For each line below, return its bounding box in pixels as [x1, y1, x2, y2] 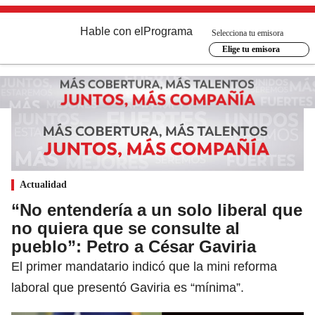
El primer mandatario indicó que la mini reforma [11, 259, 277, 274]
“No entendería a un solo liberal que [11, 200, 302, 219]
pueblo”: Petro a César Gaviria [11, 236, 256, 256]
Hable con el [80, 25, 143, 37]
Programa [143, 25, 193, 37]
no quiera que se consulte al [11, 218, 240, 238]
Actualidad [20, 179, 67, 190]
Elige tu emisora [221, 44, 280, 54]
